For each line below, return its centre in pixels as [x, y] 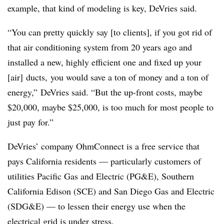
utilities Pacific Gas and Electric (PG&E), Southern [101, 176]
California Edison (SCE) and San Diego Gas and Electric [111, 191]
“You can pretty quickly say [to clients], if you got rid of [110, 32]
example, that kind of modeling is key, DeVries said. [102, 8]
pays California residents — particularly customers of [104, 161]
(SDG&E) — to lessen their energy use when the [96, 206]
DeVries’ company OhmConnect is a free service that [103, 146]
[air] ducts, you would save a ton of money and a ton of [108, 77]
